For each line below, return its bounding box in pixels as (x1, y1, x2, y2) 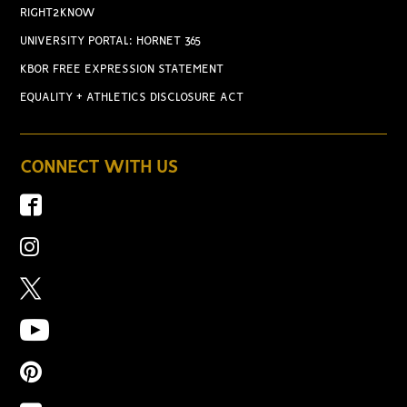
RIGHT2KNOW (20, 7, 96, 20)
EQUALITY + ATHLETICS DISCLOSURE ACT (20, 92, 244, 104)
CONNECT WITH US (20, 159, 179, 177)
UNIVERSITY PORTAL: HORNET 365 (20, 35, 203, 48)
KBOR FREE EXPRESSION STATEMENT (20, 64, 224, 76)
